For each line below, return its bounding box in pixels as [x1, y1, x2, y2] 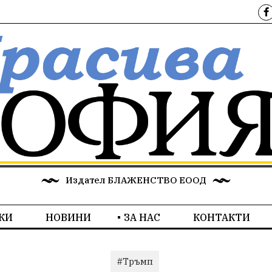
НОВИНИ [45, 211, 91, 224]
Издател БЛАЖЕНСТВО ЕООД [66, 174, 206, 186]
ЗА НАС [123, 211, 160, 224]
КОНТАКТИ [192, 211, 250, 224]
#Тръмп [116, 256, 153, 268]
